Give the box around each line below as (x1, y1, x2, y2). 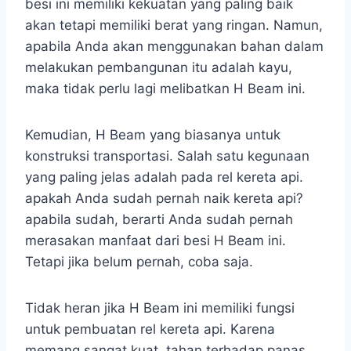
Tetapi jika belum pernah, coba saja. (25, 254, 253, 270)
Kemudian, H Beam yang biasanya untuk (25, 127, 280, 143)
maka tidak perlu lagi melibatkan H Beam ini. (25, 81, 306, 97)
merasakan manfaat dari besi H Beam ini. (25, 233, 286, 249)
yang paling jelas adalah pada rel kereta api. (25, 169, 303, 186)
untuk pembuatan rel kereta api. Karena (25, 321, 275, 338)
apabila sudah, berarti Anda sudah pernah (25, 212, 293, 228)
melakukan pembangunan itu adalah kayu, (25, 60, 292, 76)
